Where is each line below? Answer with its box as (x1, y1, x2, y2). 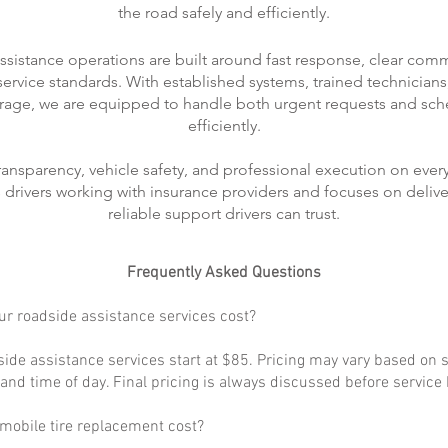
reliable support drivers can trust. (108, 204, 340, 223)
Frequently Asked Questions (127, 263, 321, 283)
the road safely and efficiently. (118, 3, 330, 22)
